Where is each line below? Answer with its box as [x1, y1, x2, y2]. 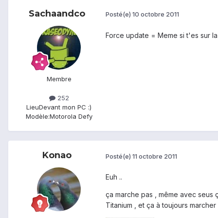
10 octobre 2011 [132, 10, 179, 18]
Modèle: [25, 112, 50, 120]
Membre [46, 74, 72, 83]
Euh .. [106, 173, 122, 182]
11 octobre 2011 [132, 152, 177, 160]
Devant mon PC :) [39, 103, 91, 111]
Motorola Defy [49, 112, 92, 120]
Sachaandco [29, 8, 85, 19]
